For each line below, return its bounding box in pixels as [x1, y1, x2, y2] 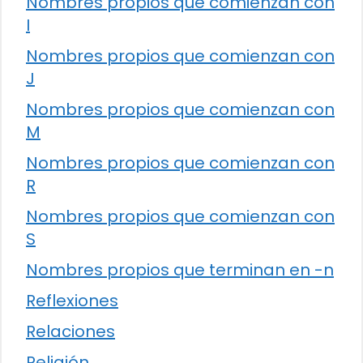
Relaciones [26, 319, 115, 343]
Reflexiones [26, 288, 118, 312]
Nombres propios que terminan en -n [26, 258, 334, 281]
